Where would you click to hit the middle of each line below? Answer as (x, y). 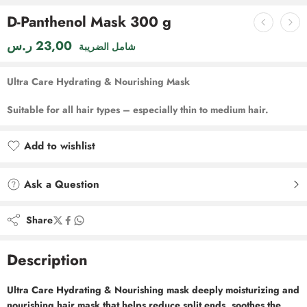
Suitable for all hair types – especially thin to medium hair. (138, 110)
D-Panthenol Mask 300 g (89, 22)
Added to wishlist (66, 163)
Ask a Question (60, 185)
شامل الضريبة (107, 47)
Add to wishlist (60, 146)
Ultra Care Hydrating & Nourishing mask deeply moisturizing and (153, 290)
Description (47, 259)
